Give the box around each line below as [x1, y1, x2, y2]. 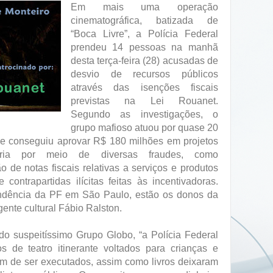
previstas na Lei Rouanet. [70, 95, 218, 106]
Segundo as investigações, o [70, 108, 218, 119]
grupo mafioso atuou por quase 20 [70, 122, 218, 133]
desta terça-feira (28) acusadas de [70, 55, 218, 66]
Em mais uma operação [70, 1, 218, 12]
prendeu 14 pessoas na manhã [70, 41, 218, 52]
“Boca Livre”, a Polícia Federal [70, 28, 218, 39]
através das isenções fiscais [70, 82, 218, 93]
